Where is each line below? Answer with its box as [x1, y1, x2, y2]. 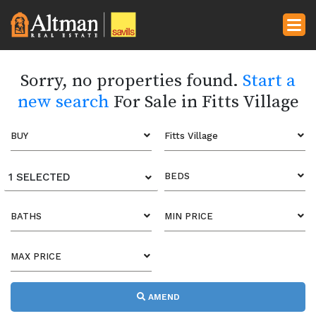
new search [17, 91, 109, 113]
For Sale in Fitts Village [109, 91, 299, 113]
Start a [243, 70, 296, 92]
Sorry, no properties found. [20, 70, 243, 92]
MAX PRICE [11, 251, 61, 262]
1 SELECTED [8, 171, 71, 183]
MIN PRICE [164, 211, 213, 221]
